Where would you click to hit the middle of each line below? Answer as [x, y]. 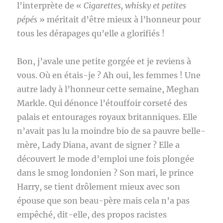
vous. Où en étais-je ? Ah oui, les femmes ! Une [109, 75]
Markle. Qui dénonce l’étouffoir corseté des [102, 103]
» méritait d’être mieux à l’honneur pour [119, 19]
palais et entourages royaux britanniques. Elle [107, 117]
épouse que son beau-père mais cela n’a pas [104, 201]
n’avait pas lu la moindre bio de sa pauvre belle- [111, 131]
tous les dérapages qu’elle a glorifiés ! [92, 33]
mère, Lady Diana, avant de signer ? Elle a [99, 145]
